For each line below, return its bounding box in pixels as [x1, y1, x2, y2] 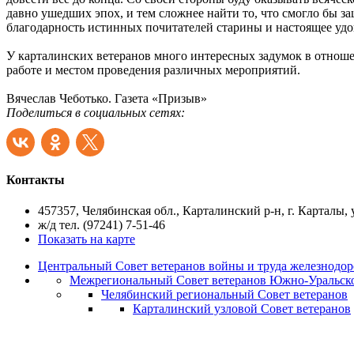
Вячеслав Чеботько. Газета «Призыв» [6, 91, 207, 105]
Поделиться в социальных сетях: [6, 105, 185, 119]
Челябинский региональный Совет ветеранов [101, 288, 348, 302]
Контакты [6, 172, 65, 186]
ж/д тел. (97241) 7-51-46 [38, 218, 165, 232]
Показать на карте [38, 232, 135, 247]
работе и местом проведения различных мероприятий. [6, 62, 300, 77]
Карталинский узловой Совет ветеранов [133, 302, 351, 316]
